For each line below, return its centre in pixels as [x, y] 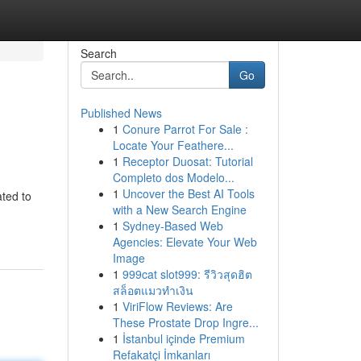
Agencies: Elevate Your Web [185, 242]
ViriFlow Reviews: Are [177, 306]
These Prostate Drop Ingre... [185, 322]
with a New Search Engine [179, 210]
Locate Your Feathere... [173, 145]
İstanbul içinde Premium [183, 338]
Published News [121, 113]
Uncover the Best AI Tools [188, 193]
